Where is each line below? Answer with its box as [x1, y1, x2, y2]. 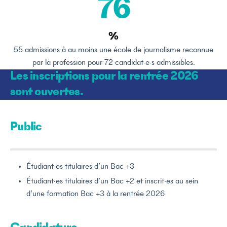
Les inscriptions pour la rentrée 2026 [10, 70, 199, 83]
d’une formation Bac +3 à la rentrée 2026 [26, 190, 165, 199]
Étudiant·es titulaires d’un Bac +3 [26, 163, 134, 171]
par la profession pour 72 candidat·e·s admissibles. [32, 58, 195, 67]
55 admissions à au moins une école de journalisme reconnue [14, 46, 213, 54]
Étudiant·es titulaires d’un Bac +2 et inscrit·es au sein [26, 177, 198, 186]
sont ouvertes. [10, 86, 83, 99]
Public [10, 122, 42, 134]
